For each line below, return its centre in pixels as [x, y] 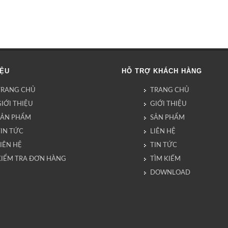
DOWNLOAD [170, 173]
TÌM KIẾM [165, 159]
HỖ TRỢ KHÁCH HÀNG [162, 71]
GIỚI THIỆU [168, 104]
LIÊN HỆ [163, 132]
